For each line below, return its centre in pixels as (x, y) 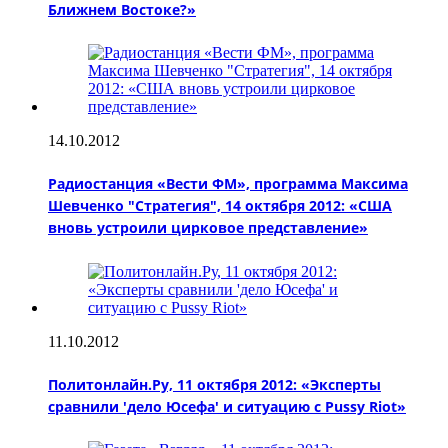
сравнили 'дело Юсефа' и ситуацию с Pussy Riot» (227, 407)
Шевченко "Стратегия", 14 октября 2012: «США (220, 206)
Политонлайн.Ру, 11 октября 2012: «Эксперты (214, 385)
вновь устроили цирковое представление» (208, 228)
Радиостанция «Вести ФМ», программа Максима (228, 184)
